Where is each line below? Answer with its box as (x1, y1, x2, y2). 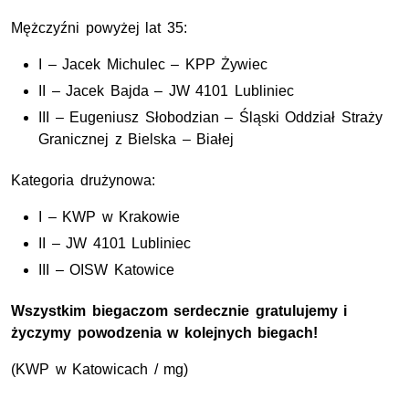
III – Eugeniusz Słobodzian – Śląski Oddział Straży (38, 110, 383, 126)
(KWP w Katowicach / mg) (11, 362, 189, 378)
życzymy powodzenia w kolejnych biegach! (11, 325, 319, 341)
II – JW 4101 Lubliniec (38, 236, 192, 252)
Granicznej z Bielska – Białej (38, 131, 235, 148)
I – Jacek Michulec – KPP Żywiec (38, 57, 268, 73)
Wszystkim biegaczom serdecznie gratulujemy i (11, 303, 348, 320)
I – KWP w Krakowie (38, 209, 181, 225)
